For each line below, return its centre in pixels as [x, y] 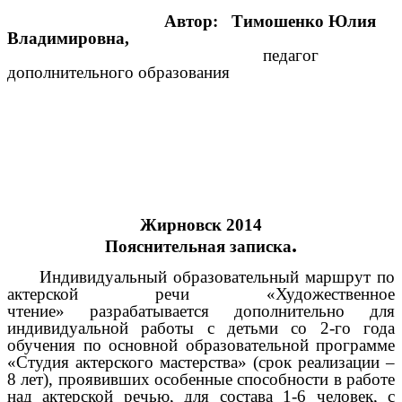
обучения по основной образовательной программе [201, 345]
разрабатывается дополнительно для [242, 310]
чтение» [36, 310]
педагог [163, 56]
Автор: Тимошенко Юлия [192, 22]
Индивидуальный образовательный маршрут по [217, 276]
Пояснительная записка [198, 247]
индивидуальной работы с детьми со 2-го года [201, 328]
